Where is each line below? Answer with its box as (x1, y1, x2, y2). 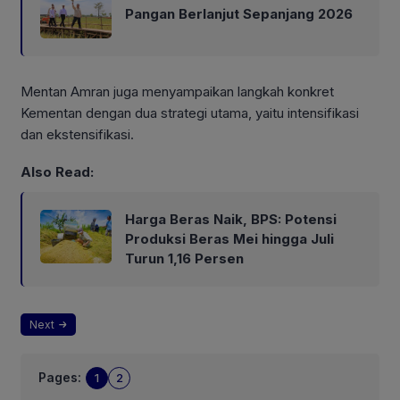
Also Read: (21, 162, 94, 180)
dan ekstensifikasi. (21, 126, 134, 144)
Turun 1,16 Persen (125, 249, 244, 267)
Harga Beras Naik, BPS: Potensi (125, 210, 337, 228)
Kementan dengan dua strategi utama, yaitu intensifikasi (21, 104, 359, 122)
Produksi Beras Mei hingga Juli (125, 229, 334, 247)
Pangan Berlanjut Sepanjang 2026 (125, 5, 353, 23)
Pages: (38, 370, 81, 386)
